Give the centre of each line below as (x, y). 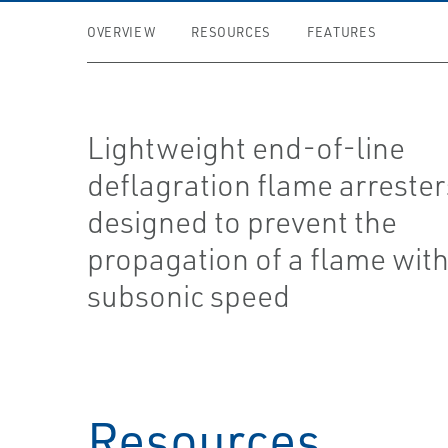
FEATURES (342, 32)
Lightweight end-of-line (246, 147)
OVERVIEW (121, 32)
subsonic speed (189, 295)
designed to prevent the (242, 221)
